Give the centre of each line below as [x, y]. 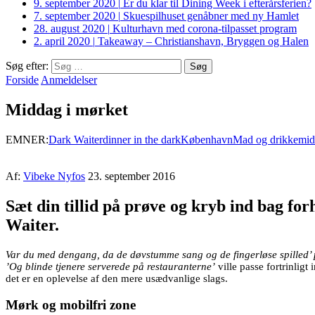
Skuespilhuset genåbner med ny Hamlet [211, 16]
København [207, 139]
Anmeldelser [69, 80]
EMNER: [27, 139]
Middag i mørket [67, 109]
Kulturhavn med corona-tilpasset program [205, 28]
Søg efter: [27, 66]
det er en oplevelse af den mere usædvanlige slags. [117, 278]
